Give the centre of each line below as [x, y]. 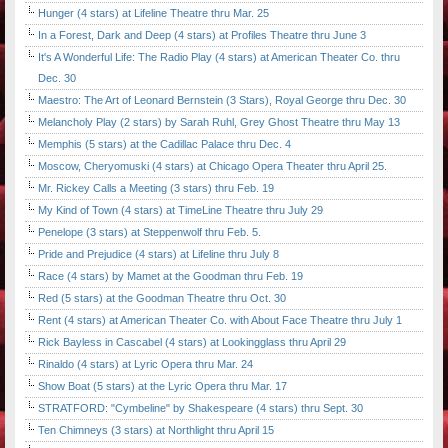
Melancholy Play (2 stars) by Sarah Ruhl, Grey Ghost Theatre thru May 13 [219, 122]
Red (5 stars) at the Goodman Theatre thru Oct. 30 [162, 298]
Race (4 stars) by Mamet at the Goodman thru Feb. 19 [170, 276]
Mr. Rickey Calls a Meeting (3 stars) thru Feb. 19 [156, 188]
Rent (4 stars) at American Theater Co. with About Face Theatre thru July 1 [220, 320]
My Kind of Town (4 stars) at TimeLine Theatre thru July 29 [180, 210]
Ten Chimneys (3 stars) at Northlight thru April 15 [156, 430]
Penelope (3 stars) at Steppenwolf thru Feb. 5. [149, 232]
